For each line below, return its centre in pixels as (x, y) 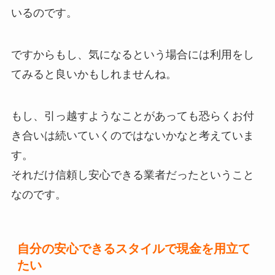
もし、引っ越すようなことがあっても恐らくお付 (132, 116)
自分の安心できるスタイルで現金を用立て (134, 249)
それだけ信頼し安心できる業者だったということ (132, 175)
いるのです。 (44, 13)
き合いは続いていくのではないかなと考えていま (132, 136)
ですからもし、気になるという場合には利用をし (132, 55)
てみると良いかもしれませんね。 (94, 75)
